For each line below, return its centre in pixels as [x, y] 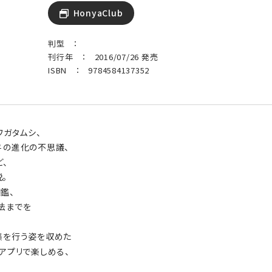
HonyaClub [98, 12]
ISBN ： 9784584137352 [99, 70]
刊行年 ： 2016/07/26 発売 [103, 56]
